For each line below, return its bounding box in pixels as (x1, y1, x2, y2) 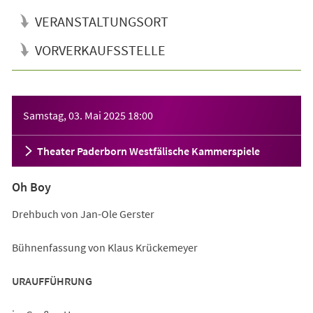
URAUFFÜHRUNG (11, 273, 92, 288)
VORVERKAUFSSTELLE (34, 41, 166, 59)
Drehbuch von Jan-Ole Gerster (11, 206, 154, 221)
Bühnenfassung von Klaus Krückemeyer (11, 240, 198, 254)
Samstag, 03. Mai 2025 (22, 108, 126, 122)
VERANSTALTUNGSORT (34, 12, 168, 30)
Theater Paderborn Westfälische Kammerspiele (36, 143, 260, 158)
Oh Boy (11, 178, 51, 195)
